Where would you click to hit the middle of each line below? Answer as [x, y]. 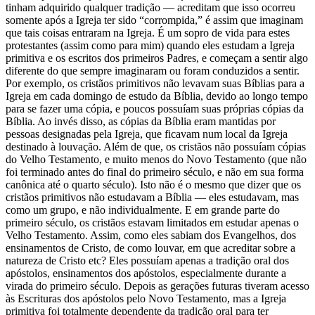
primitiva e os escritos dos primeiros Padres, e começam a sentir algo [157, 58]
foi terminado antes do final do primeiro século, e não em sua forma [155, 172]
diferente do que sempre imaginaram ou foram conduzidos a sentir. [153, 70]
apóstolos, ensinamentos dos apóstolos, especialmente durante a [146, 273]
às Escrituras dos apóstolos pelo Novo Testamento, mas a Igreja [146, 298]
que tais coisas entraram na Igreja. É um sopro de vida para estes [148, 32]
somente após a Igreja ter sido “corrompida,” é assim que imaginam [154, 20]
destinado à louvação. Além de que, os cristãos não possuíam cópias [156, 146]
